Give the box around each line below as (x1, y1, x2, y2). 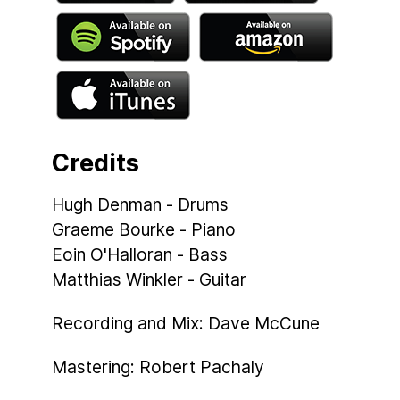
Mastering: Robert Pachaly (52, 355, 264, 378)
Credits (52, 148, 139, 179)
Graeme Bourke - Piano (52, 219, 236, 241)
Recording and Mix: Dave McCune (52, 312, 320, 334)
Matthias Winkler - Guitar (52, 269, 246, 291)
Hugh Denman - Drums (52, 194, 229, 216)
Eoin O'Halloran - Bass (52, 244, 228, 266)
